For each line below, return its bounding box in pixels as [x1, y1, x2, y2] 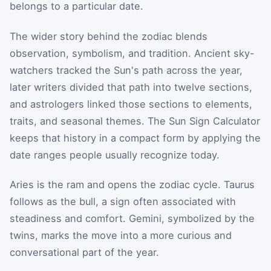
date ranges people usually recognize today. [10, 148, 220, 161]
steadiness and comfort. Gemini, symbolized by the [10, 212, 255, 225]
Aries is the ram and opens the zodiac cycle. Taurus [10, 178, 255, 191]
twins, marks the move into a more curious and [10, 229, 232, 242]
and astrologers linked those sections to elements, [10, 97, 252, 110]
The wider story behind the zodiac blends [10, 30, 207, 42]
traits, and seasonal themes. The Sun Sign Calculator [10, 114, 260, 127]
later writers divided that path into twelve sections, [10, 80, 252, 93]
